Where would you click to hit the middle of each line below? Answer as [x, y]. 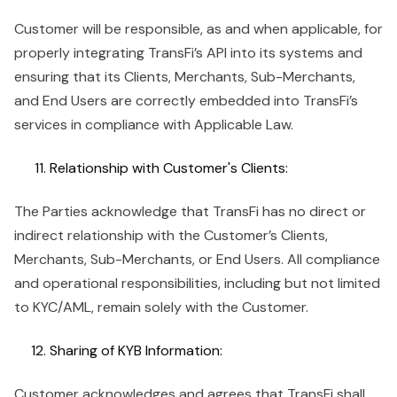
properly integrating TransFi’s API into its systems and [188, 53]
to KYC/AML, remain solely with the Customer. [161, 307]
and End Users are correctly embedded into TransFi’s [186, 101]
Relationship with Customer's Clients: [169, 168]
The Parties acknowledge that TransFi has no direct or [190, 211]
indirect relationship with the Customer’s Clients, [171, 235]
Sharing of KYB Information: [136, 350]
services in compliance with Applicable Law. [154, 125]
